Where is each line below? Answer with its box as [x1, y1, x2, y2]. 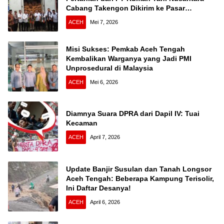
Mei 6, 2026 [90, 78, 118, 85]
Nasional [66, 13, 96, 21]
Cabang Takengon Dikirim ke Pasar [66, 3, 185, 12]
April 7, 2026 [90, 134, 120, 140]
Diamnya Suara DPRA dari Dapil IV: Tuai [66, 109, 199, 118]
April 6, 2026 [90, 198, 120, 205]
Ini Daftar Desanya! [66, 183, 131, 192]
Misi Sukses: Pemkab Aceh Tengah [66, 44, 185, 53]
